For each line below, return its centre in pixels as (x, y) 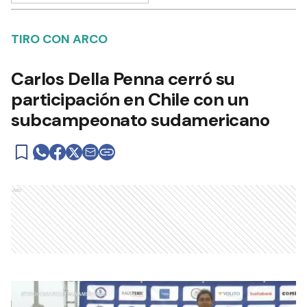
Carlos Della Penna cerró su (123, 79)
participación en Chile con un (130, 100)
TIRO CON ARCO (59, 39)
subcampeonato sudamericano (140, 120)
